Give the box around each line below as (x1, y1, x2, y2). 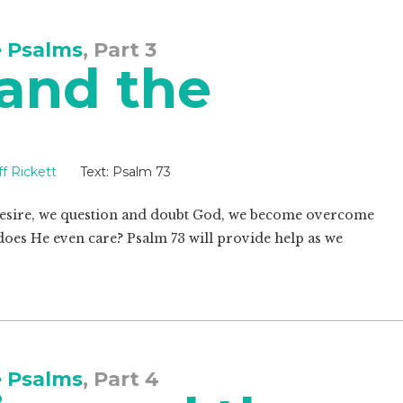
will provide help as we (185, 230, 343, 246)
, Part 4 (83, 367, 159, 391)
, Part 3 (83, 38, 157, 62)
